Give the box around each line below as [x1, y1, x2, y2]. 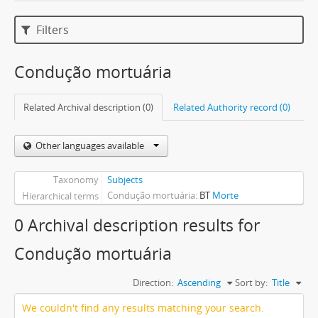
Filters [33, 21, 70, 38]
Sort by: [235, 275, 268, 289]
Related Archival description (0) [23, 100, 153, 114]
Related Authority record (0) [173, 100, 290, 114]
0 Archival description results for [14, 214, 260, 236]
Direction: [133, 275, 173, 289]
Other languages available [35, 138, 146, 152]
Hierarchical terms [21, 189, 99, 202]
